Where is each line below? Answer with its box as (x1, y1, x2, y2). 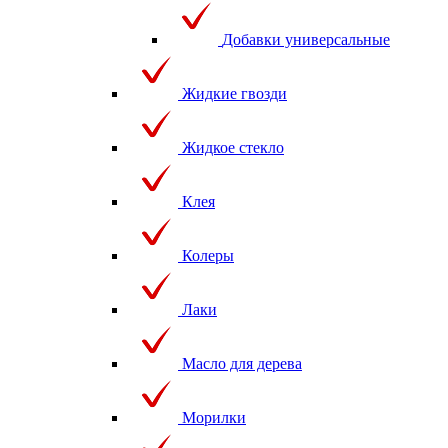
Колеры (182, 246, 234, 264)
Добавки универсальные (222, 30, 390, 48)
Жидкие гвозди (182, 84, 287, 102)
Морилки (182, 408, 246, 426)
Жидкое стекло (182, 138, 284, 156)
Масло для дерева (182, 354, 302, 372)
